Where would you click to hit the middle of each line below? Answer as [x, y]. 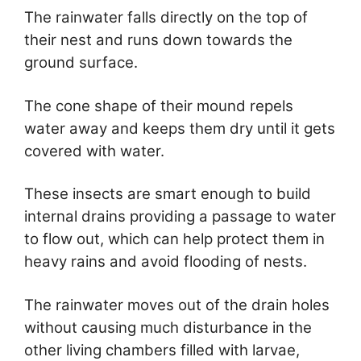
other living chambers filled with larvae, [162, 350]
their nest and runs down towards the [158, 40]
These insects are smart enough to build [168, 194]
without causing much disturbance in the [168, 327]
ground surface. [81, 63]
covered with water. [94, 151]
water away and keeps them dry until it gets [180, 128]
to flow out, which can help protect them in [174, 239]
